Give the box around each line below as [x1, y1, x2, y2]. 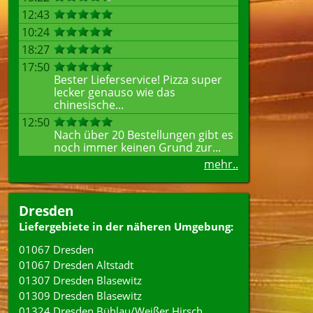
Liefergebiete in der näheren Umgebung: [19, 219, 233, 233]
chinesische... [54, 97, 124, 112]
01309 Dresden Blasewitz [19, 289, 142, 303]
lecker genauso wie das [54, 85, 175, 100]
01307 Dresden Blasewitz [19, 273, 142, 287]
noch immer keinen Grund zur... [54, 140, 221, 155]
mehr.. [204, 156, 238, 172]
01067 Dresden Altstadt [19, 258, 133, 272]
